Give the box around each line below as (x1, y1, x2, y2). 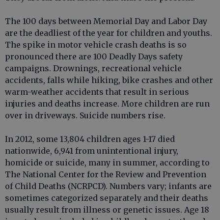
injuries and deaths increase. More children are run (5, 99, 210, 109)
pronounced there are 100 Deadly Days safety (5, 52, 183, 61)
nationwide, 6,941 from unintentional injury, (5, 146, 178, 156)
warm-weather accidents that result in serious (5, 87, 189, 97)
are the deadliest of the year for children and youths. (5, 28, 212, 38)
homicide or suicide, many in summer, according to (5, 158, 210, 167)
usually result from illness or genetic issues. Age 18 (5, 205, 209, 215)
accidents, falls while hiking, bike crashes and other (5, 75, 213, 85)
